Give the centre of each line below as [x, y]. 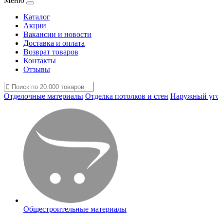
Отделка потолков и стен [127, 96]
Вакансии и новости [57, 34]
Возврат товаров [51, 52]
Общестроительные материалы [75, 209]
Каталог [37, 17]
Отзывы [37, 69]
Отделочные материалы [44, 96]
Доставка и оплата [54, 43]
